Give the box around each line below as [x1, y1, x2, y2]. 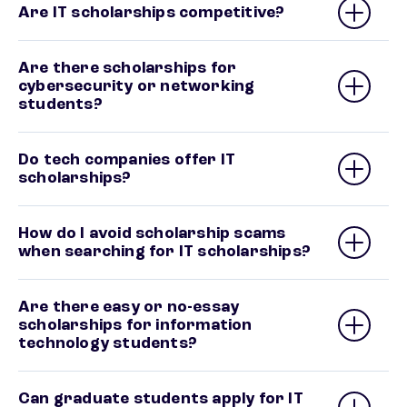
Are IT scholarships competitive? [18, 5, 285, 21]
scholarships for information [18, 317, 253, 333]
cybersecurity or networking [18, 78, 255, 94]
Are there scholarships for [18, 60, 237, 76]
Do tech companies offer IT [18, 152, 236, 168]
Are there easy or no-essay [18, 299, 240, 315]
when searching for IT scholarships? [18, 243, 312, 260]
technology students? [18, 335, 197, 352]
